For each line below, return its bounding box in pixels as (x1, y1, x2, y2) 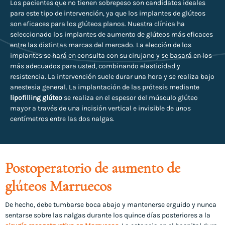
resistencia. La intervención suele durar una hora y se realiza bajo (10, 72, 214, 81)
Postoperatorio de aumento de (5, 159, 180, 178)
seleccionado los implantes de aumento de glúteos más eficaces (10, 30, 213, 39)
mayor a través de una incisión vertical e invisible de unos (10, 104, 191, 113)
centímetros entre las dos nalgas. (10, 115, 115, 124)
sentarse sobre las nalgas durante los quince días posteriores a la (5, 211, 210, 220)
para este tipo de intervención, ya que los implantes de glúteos (10, 9, 205, 18)
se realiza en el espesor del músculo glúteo (62, 93, 198, 102)
